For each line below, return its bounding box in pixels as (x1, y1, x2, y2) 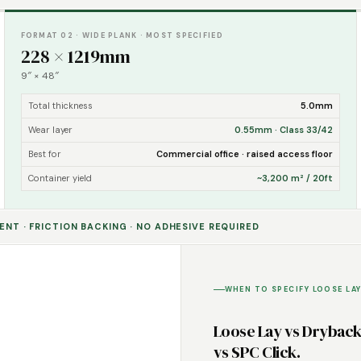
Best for (27, 148, 61, 160)
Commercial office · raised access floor (156, 148, 334, 160)
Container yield (27, 172, 92, 184)
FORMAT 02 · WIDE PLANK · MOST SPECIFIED (20, 31, 223, 40)
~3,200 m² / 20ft (257, 172, 334, 184)
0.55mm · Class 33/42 (234, 124, 334, 135)
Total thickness (27, 100, 93, 111)
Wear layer (27, 124, 73, 135)
